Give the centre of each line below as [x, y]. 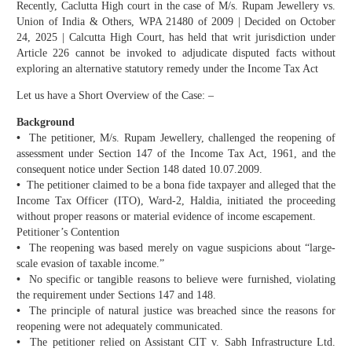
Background [46, 123]
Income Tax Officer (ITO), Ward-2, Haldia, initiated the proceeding [176, 201]
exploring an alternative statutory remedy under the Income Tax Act [167, 69]
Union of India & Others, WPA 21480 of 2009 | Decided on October [176, 22]
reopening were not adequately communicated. [120, 327]
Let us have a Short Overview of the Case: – [115, 96]
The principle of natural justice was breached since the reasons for [180, 311]
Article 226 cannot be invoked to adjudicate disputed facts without [176, 53]
